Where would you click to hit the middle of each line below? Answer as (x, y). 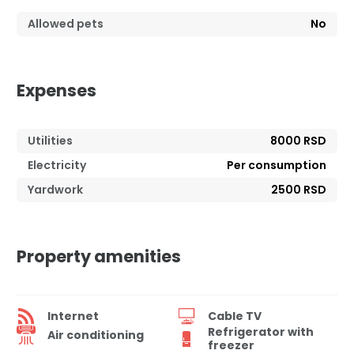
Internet (73, 316)
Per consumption (277, 166)
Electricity (57, 166)
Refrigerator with (261, 332)
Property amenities (99, 257)
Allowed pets (66, 24)
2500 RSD (299, 190)
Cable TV (235, 316)
